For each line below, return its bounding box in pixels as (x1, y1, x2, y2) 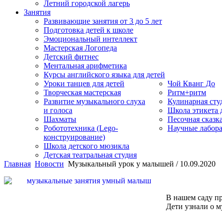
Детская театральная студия (44, 151, 137, 159)
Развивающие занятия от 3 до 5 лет (44, 17, 162, 25)
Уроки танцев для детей (44, 79, 124, 88)
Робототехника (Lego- (44, 124, 118, 132)
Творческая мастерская (44, 88, 121, 97)
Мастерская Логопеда (44, 44, 117, 52)
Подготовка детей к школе (44, 26, 133, 34)
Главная (4, 160, 31, 168)
